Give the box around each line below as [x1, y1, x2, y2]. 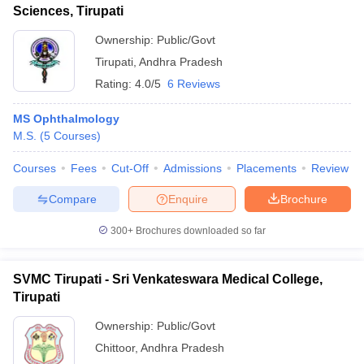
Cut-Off [111, 162, 149, 175]
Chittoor [95, 341, 135, 354]
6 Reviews [167, 77, 220, 90]
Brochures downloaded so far [133, 225, 266, 236]
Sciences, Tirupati [13, 4, 123, 18]
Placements [236, 162, 297, 175]
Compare [48, 192, 97, 206]
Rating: [95, 77, 135, 90]
